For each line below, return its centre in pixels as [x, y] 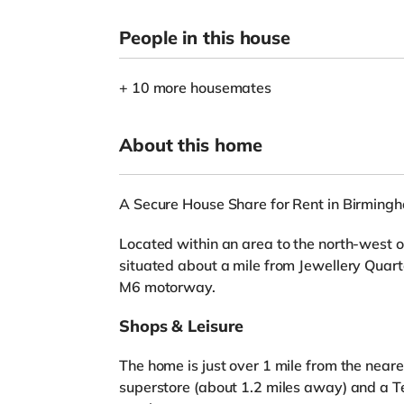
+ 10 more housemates [195, 87]
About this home [191, 145]
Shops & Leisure [181, 326]
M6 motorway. [167, 287]
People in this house [205, 37]
